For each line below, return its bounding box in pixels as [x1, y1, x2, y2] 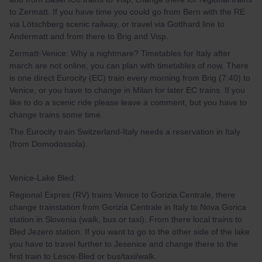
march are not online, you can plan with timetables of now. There [9, 61, 249, 70]
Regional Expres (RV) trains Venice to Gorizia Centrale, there [9, 190, 235, 199]
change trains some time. [9, 110, 103, 119]
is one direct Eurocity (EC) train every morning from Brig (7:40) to [9, 73, 250, 82]
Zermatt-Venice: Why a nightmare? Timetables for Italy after [9, 49, 230, 58]
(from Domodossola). [9, 139, 88, 149]
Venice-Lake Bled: [9, 173, 76, 182]
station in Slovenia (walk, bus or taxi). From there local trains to [9, 215, 242, 224]
